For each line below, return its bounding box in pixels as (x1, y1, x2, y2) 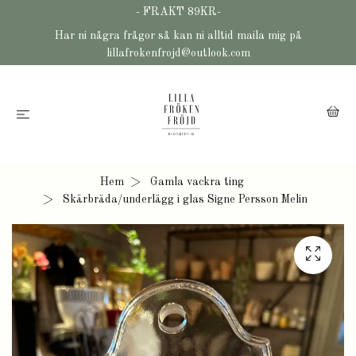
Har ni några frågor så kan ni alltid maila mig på (54, 30, 302, 41)
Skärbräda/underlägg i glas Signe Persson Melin (59, 194, 308, 205)
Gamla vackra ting (149, 176, 244, 188)
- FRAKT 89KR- (135, 6, 221, 17)
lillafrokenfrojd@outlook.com (106, 48, 250, 59)
